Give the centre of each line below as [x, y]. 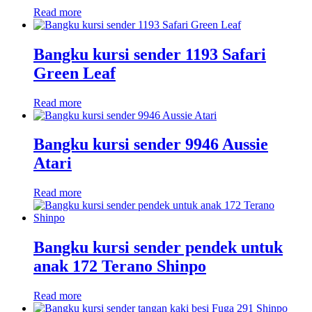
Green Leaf [75, 73]
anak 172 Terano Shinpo [120, 266]
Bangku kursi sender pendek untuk [158, 248]
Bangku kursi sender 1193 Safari [150, 54]
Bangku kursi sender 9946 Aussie [151, 145]
